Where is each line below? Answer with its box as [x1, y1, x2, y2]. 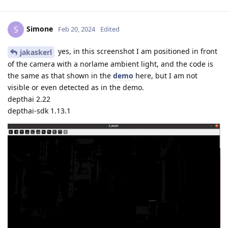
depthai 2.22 [8, 94, 50, 104]
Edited [100, 24, 120, 34]
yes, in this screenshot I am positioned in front [56, 46, 217, 56]
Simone [26, 23, 53, 34]
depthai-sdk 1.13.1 [8, 105, 71, 116]
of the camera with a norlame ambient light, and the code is [8, 59, 213, 69]
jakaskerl [20, 47, 52, 57]
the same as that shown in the [8, 70, 113, 80]
